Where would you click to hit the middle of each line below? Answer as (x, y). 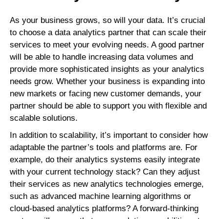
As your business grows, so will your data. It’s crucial (108, 21)
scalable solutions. (44, 118)
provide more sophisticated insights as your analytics (107, 69)
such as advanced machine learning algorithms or (100, 197)
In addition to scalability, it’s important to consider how (109, 135)
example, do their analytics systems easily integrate (105, 160)
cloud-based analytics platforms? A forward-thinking (104, 209)
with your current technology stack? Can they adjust (105, 172)
